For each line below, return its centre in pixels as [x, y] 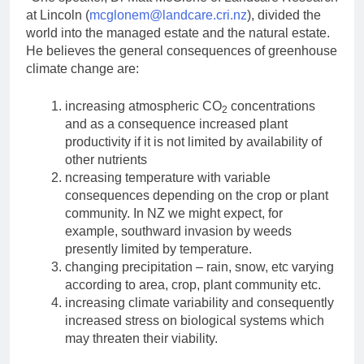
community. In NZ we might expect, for [174, 214]
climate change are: [82, 69]
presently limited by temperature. [158, 249]
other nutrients [106, 160]
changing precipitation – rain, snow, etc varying [199, 267]
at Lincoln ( [58, 15]
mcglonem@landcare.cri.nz [168, 15]
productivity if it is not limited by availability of [193, 142]
